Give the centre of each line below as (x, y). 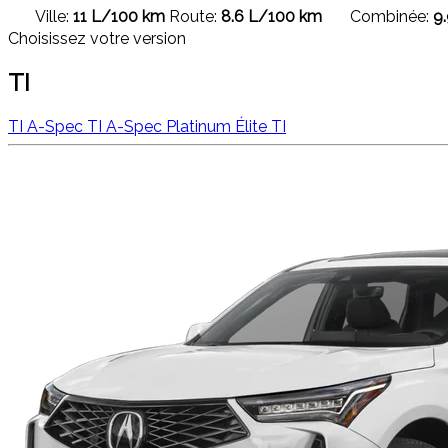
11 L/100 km (119, 16)
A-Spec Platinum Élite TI (196, 126)
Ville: (52, 16)
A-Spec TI (66, 126)
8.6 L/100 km (271, 16)
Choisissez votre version (97, 38)
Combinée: (389, 16)
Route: (193, 16)
